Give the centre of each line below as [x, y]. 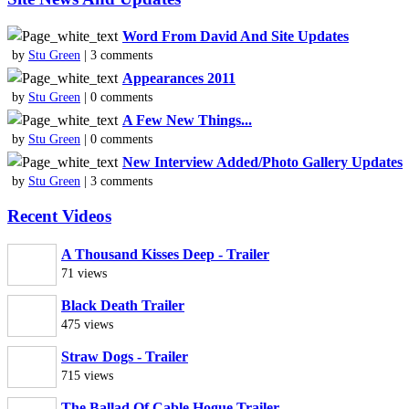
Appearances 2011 [179, 79]
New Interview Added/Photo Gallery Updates [262, 163]
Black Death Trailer [123, 305]
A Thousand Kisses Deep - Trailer [165, 254]
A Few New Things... [187, 121]
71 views [84, 273]
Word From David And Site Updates [236, 37]
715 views [87, 375]
